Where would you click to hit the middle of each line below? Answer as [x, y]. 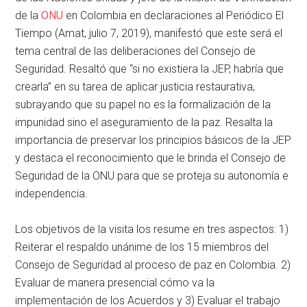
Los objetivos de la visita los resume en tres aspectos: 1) [152, 230]
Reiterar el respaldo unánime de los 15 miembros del [142, 247]
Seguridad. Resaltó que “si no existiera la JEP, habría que [150, 69]
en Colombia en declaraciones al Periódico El [174, 16]
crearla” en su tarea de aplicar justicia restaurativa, [135, 87]
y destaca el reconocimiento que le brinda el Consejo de [151, 158]
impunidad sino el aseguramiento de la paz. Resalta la [144, 123]
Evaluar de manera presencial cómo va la [115, 283]
